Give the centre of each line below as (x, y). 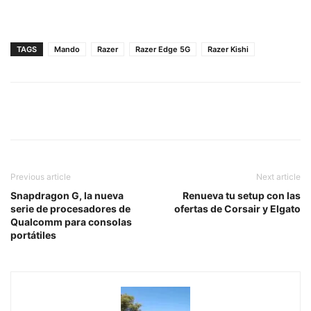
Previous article (41, 176)
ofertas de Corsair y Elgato (237, 208)
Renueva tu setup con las (242, 195)
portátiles (33, 235)
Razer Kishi (228, 49)
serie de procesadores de (70, 208)
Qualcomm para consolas (71, 221)
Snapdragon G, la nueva (67, 195)
